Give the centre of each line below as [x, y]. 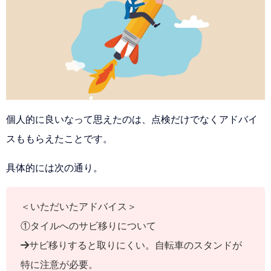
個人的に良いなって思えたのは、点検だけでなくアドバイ [132, 119]
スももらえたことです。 [59, 139]
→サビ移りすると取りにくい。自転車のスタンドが [131, 245]
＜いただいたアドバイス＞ [79, 207]
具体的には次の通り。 [54, 168]
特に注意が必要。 [59, 265]
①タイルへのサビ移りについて [88, 226]
